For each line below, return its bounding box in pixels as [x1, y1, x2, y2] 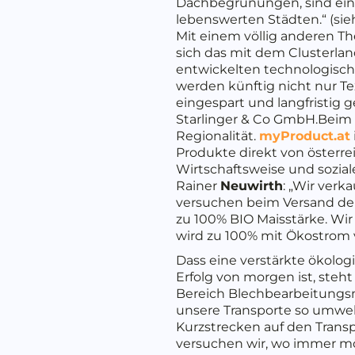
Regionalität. [176, 128, 259, 143]
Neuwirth [220, 177, 283, 193]
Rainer [176, 177, 220, 193]
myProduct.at [259, 128, 350, 143]
